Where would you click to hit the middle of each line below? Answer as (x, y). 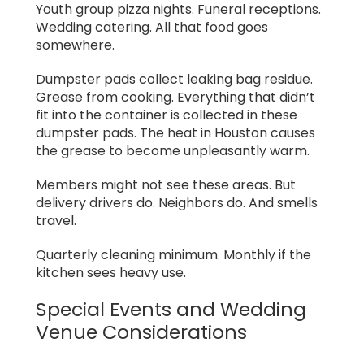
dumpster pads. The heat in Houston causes (175, 132)
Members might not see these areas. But (166, 184)
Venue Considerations (141, 331)
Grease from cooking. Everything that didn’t (175, 97)
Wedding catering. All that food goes (152, 27)
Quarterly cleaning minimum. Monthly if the (173, 254)
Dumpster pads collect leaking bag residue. (174, 79)
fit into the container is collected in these (167, 115)
